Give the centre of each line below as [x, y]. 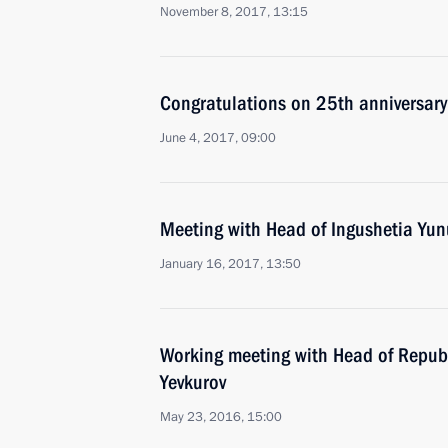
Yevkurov [193, 382]
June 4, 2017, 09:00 [218, 138]
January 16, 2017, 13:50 [230, 264]
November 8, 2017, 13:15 [234, 12]
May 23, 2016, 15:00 [221, 417]
